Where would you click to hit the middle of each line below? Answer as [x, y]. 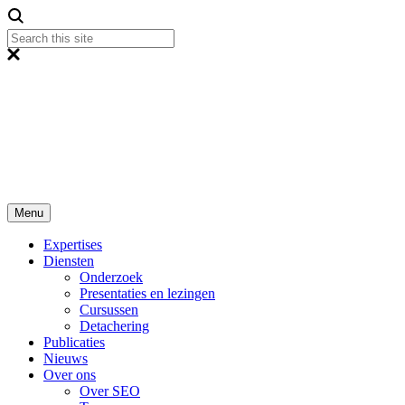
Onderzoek [111, 277]
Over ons [70, 375]
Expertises [73, 245]
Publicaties [74, 342]
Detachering [114, 326]
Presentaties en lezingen [147, 293]
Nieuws [66, 358]
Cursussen [109, 310]
